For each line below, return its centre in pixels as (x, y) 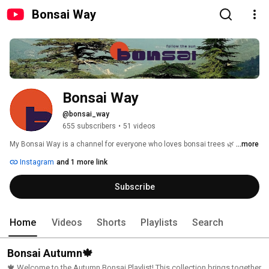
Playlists (159, 223)
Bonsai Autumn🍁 (50, 253)
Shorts (111, 223)
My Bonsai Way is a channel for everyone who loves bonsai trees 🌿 (123, 144)
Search (208, 223)
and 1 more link (82, 162)
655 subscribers (89, 126)
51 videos (139, 126)
